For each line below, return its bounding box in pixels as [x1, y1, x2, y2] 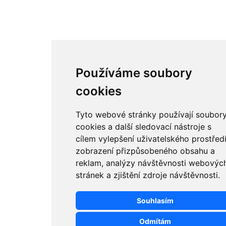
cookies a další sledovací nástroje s [76, 122, 212, 132]
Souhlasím [136, 196, 174, 205]
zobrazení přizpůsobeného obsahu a [76, 146, 215, 156]
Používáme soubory [76, 66, 193, 80]
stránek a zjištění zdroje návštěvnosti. [76, 170, 220, 180]
